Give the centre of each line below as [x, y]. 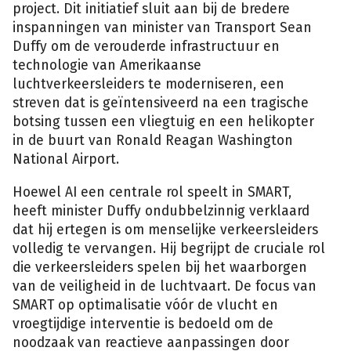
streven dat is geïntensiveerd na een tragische [161, 103]
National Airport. [66, 159]
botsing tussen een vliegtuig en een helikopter [163, 121]
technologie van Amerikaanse [107, 65]
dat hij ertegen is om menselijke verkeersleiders [165, 230]
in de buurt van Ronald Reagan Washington [153, 140]
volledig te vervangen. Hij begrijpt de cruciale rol [169, 248]
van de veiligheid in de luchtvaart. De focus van [165, 286]
